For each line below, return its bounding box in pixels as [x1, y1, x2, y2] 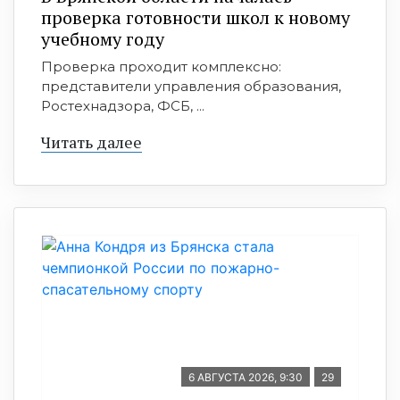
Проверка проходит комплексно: [41, 58, 281, 75]
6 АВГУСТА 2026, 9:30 [188, 371, 303, 384]
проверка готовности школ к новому [41, 5, 350, 29]
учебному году [41, 27, 164, 51]
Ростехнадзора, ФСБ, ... [41, 97, 204, 114]
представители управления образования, [41, 78, 341, 95]
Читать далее [41, 131, 142, 153]
